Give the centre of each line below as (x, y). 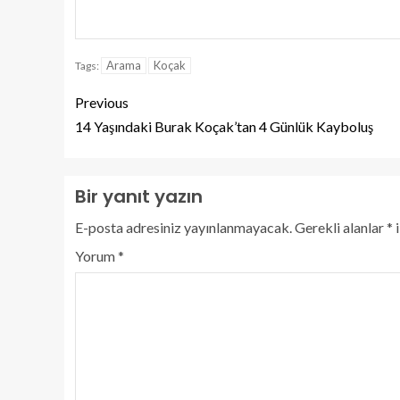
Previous (102, 102)
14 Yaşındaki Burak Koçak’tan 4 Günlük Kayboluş (224, 126)
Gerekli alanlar (341, 227)
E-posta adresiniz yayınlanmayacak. (183, 227)
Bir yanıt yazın (139, 196)
